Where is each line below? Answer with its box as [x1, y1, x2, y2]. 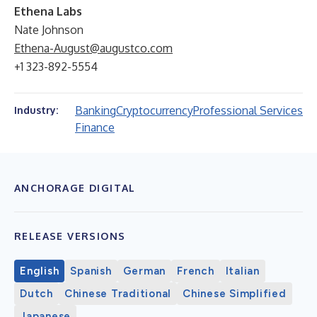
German [122, 265, 166, 277]
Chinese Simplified [183, 287, 287, 300]
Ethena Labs [14, 4, 82, 18]
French [177, 265, 214, 277]
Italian [225, 265, 260, 277]
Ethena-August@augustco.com [14, 41, 173, 55]
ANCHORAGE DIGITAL [14, 182, 136, 194]
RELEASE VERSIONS [14, 230, 126, 242]
